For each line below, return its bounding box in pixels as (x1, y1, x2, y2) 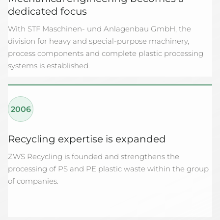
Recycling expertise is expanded (8, 133, 166, 145)
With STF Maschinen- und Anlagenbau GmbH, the (8, 24, 191, 33)
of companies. (8, 176, 58, 186)
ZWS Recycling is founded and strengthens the (8, 152, 179, 161)
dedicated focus (8, 5, 87, 17)
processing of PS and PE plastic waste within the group (8, 164, 209, 173)
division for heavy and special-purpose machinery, (8, 36, 189, 46)
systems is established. (8, 61, 90, 70)
